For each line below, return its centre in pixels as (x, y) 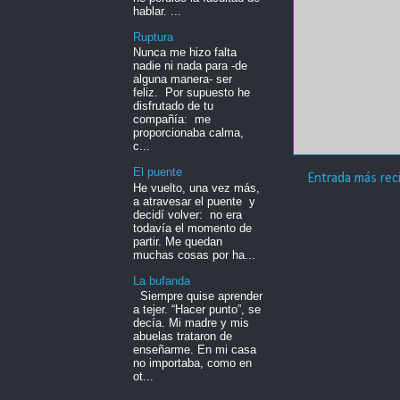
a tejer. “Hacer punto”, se (197, 310)
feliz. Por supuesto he (192, 93)
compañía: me (172, 120)
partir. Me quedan (178, 241)
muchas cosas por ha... (194, 254)
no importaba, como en (192, 363)
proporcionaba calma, (190, 133)
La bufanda (162, 280)
